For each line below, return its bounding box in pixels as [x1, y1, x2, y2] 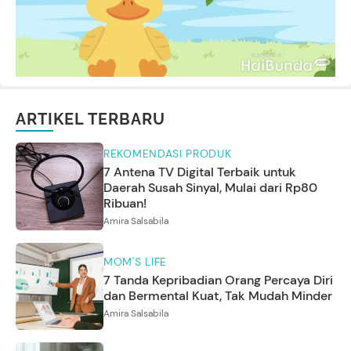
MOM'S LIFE [103, 254, 167, 269]
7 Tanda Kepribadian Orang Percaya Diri [103, 271, 333, 288]
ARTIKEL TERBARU [16, 109, 165, 128]
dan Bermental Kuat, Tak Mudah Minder [103, 287, 332, 304]
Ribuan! [103, 194, 147, 212]
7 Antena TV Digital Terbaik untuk [103, 163, 296, 180]
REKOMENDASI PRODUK [103, 146, 232, 161]
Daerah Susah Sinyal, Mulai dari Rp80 [103, 179, 317, 196]
